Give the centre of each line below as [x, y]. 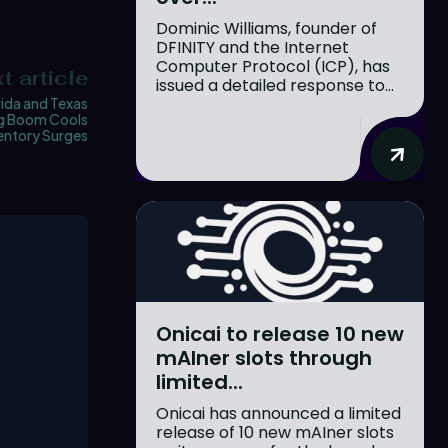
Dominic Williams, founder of [266, 28]
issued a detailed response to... [275, 85]
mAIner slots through [264, 357]
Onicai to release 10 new [280, 333]
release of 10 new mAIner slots [275, 432]
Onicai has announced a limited [278, 413]
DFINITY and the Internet [252, 47]
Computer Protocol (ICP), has [273, 66]
